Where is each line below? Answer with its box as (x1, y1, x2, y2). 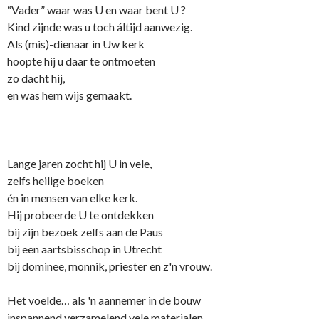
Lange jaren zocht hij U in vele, (7, 157, 152, 171)
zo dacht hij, (7, 71, 65, 85)
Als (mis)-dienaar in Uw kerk (7, 37, 145, 51)
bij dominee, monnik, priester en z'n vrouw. (7, 259, 212, 273)
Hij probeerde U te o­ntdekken (7, 208, 154, 222)
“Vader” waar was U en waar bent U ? (7, 3, 186, 17)
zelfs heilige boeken (7, 174, 104, 188)
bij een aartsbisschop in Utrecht (7, 242, 162, 256)
